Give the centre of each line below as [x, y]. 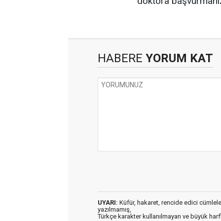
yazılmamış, [114, 210]
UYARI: [108, 203]
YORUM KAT [178, 58]
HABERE [120, 58]
